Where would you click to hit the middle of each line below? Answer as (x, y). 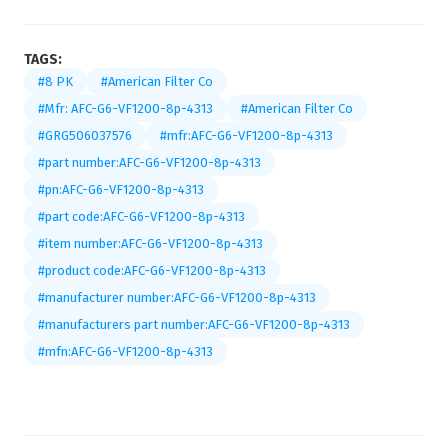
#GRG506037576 (85, 135)
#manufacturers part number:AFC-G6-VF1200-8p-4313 (194, 324)
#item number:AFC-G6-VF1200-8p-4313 (150, 243)
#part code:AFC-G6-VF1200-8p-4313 (141, 216)
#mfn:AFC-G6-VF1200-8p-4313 (125, 351)
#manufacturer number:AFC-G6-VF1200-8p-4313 (177, 297)
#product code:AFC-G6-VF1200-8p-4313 (152, 270)
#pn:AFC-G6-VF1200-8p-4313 (121, 189)
